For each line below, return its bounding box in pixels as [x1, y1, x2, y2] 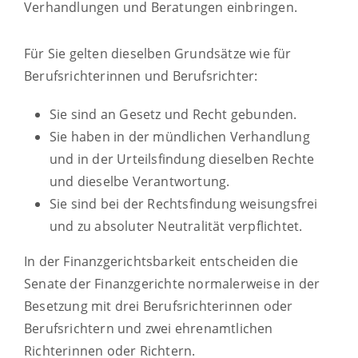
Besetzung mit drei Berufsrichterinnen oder [24, 296, 293, 315]
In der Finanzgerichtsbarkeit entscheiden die [24, 252, 298, 270]
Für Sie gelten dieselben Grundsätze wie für [24, 44, 292, 62]
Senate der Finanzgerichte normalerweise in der [24, 274, 320, 292]
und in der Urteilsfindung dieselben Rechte [50, 149, 315, 168]
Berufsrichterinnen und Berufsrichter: [24, 66, 258, 85]
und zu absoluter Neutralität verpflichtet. [50, 217, 303, 235]
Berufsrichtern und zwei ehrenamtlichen [24, 319, 273, 337]
